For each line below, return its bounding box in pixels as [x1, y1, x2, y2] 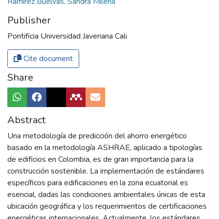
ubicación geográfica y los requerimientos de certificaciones [7, 200, 207, 212]
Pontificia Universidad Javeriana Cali [7, 30, 127, 42]
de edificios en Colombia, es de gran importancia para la [7, 153, 194, 165]
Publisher [7, 13, 51, 27]
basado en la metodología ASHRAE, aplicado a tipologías [7, 142, 202, 153]
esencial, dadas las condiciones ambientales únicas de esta [7, 189, 205, 200]
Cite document [22, 53, 73, 64]
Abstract [7, 113, 45, 127]
